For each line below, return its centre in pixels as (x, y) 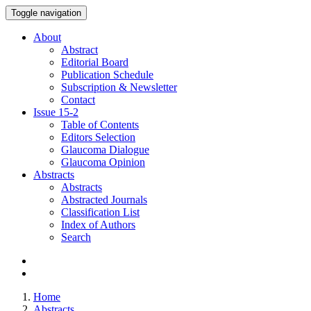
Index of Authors (98, 225)
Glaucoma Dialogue (105, 150)
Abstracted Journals (104, 200)
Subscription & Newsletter (119, 87)
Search (76, 237)
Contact (78, 100)
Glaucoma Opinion (103, 162)
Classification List (100, 212)
